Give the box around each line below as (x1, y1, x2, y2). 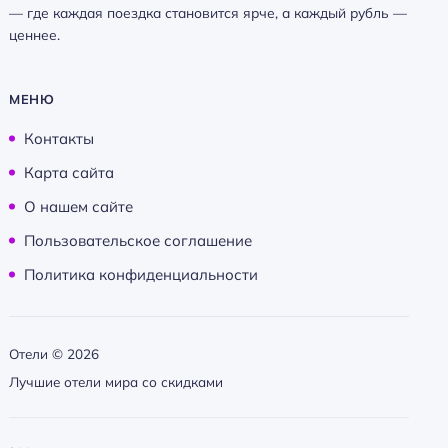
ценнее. (9, 26, 60, 43)
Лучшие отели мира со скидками (9, 373, 223, 390)
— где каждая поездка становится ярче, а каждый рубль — (9, 4, 407, 21)
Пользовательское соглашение (24, 231, 252, 250)
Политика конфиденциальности (24, 265, 258, 284)
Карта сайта (24, 163, 114, 182)
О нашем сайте (24, 197, 133, 216)
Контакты (24, 129, 94, 148)
